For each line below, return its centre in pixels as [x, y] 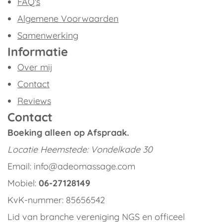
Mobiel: [23, 183]
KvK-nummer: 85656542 [56, 200]
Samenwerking [48, 35]
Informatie [38, 52]
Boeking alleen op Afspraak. [68, 133]
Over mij [35, 67]
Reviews [34, 101]
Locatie [24, 149]
